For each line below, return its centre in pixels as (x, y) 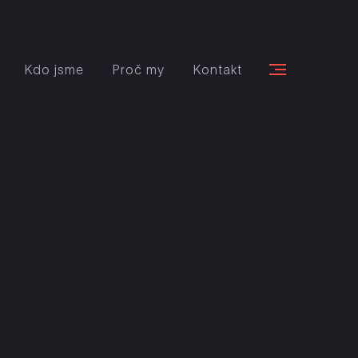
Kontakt (218, 70)
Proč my (139, 70)
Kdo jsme (54, 70)
